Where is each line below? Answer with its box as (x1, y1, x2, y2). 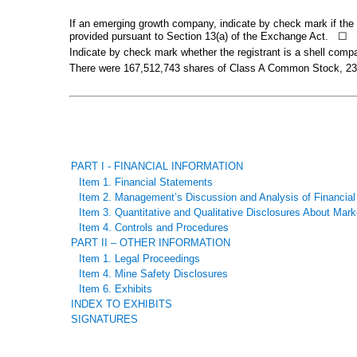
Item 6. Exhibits (79, 283, 152, 296)
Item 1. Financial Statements (79, 176, 213, 189)
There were (69, 62, 124, 74)
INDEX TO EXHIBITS (71, 298, 172, 311)
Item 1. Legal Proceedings (79, 253, 200, 265)
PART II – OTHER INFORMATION (71, 237, 230, 249)
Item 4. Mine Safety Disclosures (79, 268, 228, 280)
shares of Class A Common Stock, (180, 62, 346, 74)
